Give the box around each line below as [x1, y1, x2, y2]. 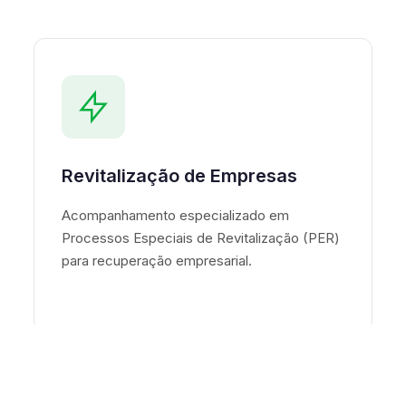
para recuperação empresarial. [62, 252, 253, 270]
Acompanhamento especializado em [62, 207, 290, 225]
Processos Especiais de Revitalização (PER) [62, 229, 341, 247]
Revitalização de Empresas [62, 165, 298, 188]
